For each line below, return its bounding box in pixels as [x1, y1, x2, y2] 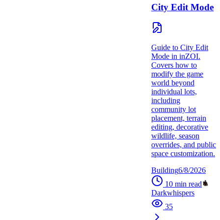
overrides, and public [151, 140, 216, 149]
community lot [151, 105, 196, 114]
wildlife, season [151, 132, 199, 140]
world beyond [151, 79, 194, 87]
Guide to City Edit [151, 43, 208, 52]
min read [173, 180, 202, 189]
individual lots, [151, 87, 197, 96]
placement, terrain [151, 114, 206, 123]
